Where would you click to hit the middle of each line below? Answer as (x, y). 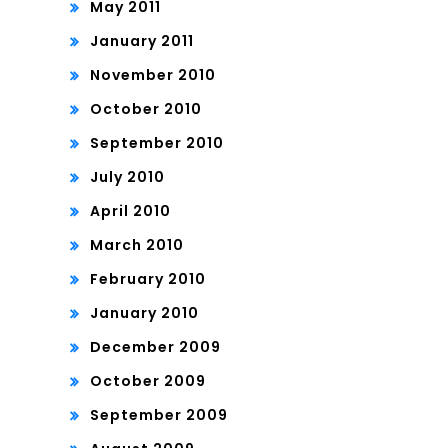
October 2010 (146, 109)
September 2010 (157, 143)
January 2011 (142, 41)
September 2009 (159, 415)
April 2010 (130, 211)
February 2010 (148, 279)
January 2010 (144, 313)
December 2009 (155, 347)
